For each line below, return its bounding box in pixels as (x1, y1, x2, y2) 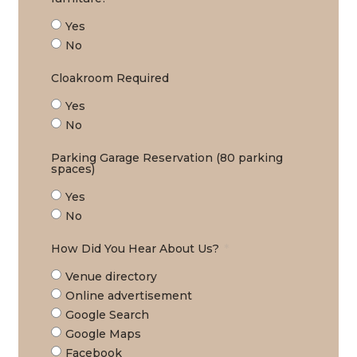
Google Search (65, 307, 149, 322)
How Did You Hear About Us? (50, 241, 222, 256)
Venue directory (65, 269, 157, 284)
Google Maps (65, 326, 141, 341)
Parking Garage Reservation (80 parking (50, 150, 283, 165)
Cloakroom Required (50, 70, 169, 85)
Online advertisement (65, 288, 192, 303)
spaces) (50, 161, 95, 176)
